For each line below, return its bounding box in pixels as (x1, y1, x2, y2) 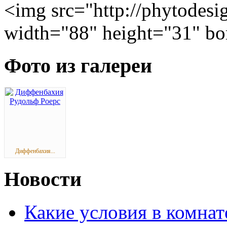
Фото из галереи (4, 54, 152, 78)
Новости (4, 168, 82, 191)
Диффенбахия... (15, 147, 55, 155)
